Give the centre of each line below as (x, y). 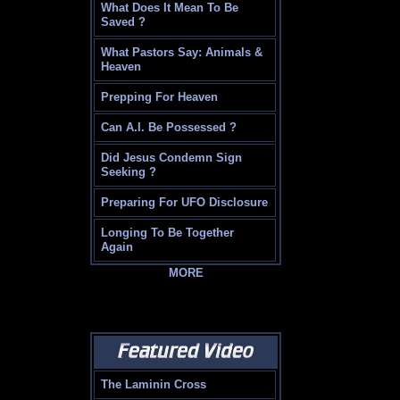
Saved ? (124, 22)
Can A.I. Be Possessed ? (169, 128)
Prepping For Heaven (160, 97)
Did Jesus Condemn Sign (172, 158)
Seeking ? (129, 172)
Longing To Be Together (168, 233)
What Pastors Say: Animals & (182, 53)
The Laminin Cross (154, 385)
